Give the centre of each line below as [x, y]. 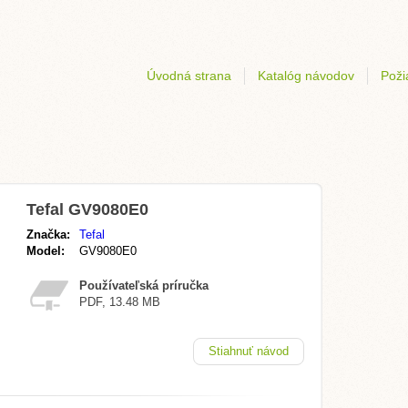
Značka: [48, 235]
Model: [46, 251]
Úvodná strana [189, 76]
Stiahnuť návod [249, 351]
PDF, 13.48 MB [120, 302]
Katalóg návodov [306, 76]
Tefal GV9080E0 [87, 209]
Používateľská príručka [144, 286]
